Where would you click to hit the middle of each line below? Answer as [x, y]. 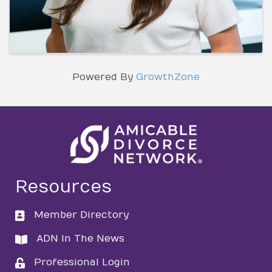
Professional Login [82, 262]
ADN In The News [80, 238]
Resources [63, 187]
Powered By [104, 77]
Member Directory [81, 215]
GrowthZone [168, 77]
